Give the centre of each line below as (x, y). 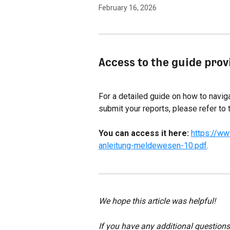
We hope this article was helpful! (157, 201)
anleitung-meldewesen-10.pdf (153, 146)
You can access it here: (144, 133)
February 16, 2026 (128, 8)
